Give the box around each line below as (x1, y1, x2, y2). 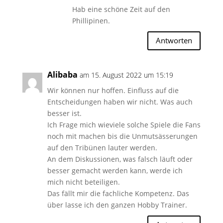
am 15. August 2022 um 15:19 (79, 70, 173, 80)
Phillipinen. (72, 15, 110, 25)
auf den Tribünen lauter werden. (47, 142, 157, 152)
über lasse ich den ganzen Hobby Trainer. (47, 200, 187, 210)
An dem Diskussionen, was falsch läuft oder (47, 154, 193, 164)
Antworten (156, 35, 193, 46)
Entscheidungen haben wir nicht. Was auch (47, 97, 193, 107)
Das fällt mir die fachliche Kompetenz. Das (47, 188, 189, 198)
